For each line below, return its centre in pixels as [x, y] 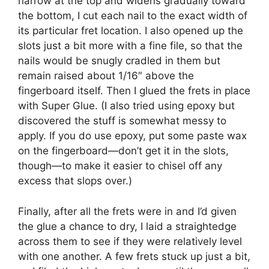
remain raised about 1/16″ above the [106, 76]
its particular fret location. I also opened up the [131, 31]
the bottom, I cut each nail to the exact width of [133, 16]
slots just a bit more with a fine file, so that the [130, 46]
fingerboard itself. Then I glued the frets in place [134, 91]
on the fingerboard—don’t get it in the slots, [123, 151]
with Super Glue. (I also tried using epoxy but [126, 106]
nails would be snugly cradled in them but [119, 61]
